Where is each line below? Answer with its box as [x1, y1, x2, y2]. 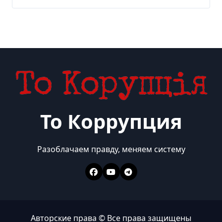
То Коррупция [40, 108, 182, 135]
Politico [30, 16, 64, 30]
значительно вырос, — [30, 3, 141, 17]
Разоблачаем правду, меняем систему [37, 144, 185, 155]
